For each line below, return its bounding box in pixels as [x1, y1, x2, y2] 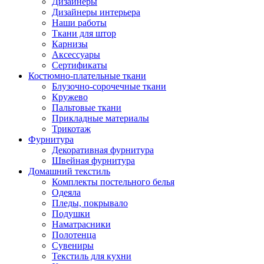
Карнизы [52, 39, 88, 49]
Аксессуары [52, 49, 100, 60]
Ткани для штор [52, 28, 116, 38]
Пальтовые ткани [52, 103, 121, 113]
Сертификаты [52, 60, 107, 70]
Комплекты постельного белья [52, 177, 174, 187]
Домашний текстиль [28, 166, 110, 176]
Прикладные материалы [52, 113, 149, 123]
